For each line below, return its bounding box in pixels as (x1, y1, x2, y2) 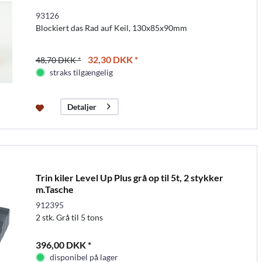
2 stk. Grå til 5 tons (35, 212, 103, 222)
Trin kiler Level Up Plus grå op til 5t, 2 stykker (35, 171, 223, 183)
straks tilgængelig (49, 67, 113, 77)
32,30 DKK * (87, 53, 138, 65)
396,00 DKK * (35, 239, 91, 250)
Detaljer (67, 101, 96, 112)
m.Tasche (35, 183, 74, 195)
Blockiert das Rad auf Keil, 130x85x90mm (35, 22, 187, 33)
